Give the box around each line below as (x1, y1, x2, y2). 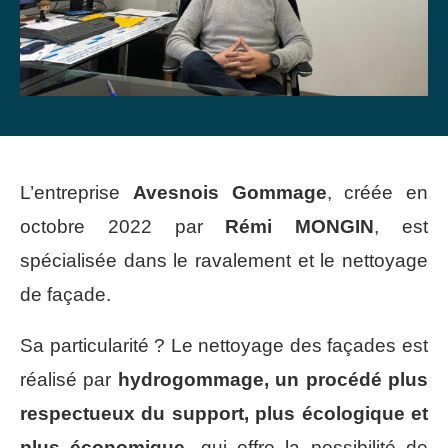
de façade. (20, 284, 111, 306)
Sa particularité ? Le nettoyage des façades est (20, 335, 428, 357)
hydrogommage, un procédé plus (117, 369, 429, 391)
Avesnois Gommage (132, 182, 327, 204)
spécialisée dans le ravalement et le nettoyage (20, 250, 428, 272)
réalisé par (20, 369, 118, 391)
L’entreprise (20, 182, 133, 204)
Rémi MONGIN (225, 216, 375, 238)
